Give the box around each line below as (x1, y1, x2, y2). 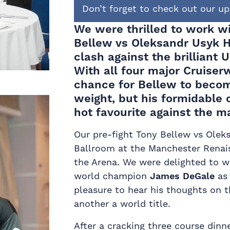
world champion (74, 170, 150, 181)
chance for (74, 78, 138, 91)
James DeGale (150, 170, 215, 181)
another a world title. (74, 198, 170, 209)
